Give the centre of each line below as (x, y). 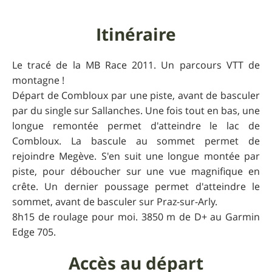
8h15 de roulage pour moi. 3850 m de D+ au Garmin (136, 217)
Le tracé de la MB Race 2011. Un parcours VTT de (136, 65)
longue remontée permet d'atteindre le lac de (136, 126)
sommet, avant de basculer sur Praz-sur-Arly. (115, 202)
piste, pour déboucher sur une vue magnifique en (136, 172)
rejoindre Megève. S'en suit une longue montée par (136, 156)
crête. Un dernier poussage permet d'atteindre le (136, 187)
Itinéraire (136, 35)
